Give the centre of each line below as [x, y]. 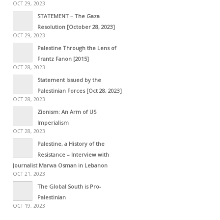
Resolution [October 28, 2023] [76, 27]
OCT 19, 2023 [29, 206]
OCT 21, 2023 [29, 174]
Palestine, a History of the [71, 143]
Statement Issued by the [69, 80]
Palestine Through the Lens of [77, 48]
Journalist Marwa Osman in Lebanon [60, 165]
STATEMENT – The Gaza [69, 16]
